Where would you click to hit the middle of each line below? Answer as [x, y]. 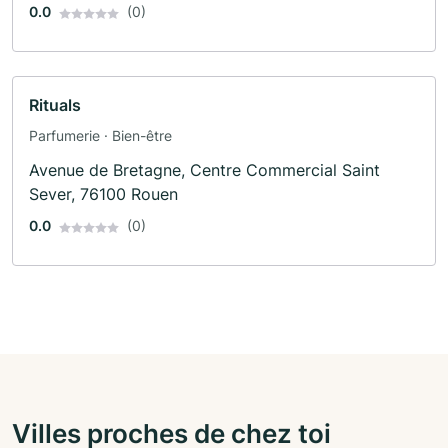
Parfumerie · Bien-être [100, 136]
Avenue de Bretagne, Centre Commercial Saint [204, 170]
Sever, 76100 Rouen [103, 194]
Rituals [55, 105]
